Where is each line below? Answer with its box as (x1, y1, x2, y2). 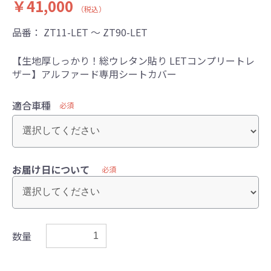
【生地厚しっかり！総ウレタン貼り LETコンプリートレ (12, 53, 255, 68)
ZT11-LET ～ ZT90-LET (44, 24, 148, 39)
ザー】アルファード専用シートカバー (12, 66, 177, 81)
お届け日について (12, 162, 90, 177)
